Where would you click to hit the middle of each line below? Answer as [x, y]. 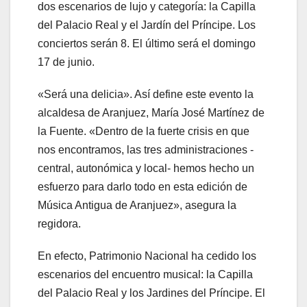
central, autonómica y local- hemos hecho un [146, 169]
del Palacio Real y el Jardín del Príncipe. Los [147, 25]
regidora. [59, 224]
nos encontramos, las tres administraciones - [146, 150]
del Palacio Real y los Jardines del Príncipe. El [151, 293]
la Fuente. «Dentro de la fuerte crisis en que [144, 132]
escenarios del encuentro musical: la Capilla [145, 275]
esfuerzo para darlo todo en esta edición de [143, 187]
